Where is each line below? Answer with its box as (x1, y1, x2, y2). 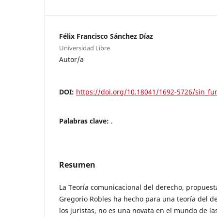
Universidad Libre (59, 43, 110, 52)
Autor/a (59, 54, 84, 64)
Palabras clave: (59, 116, 111, 125)
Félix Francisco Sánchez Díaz (59, 31, 153, 41)
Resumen (59, 159, 95, 170)
